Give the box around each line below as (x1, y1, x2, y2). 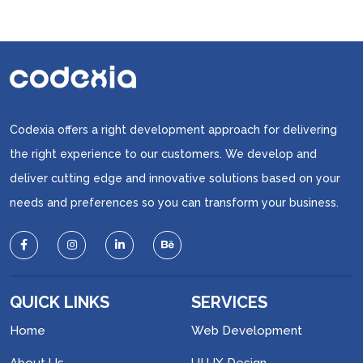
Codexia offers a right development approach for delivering (10, 123, 337, 137)
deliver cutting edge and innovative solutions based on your (10, 172, 340, 186)
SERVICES (191, 293, 267, 313)
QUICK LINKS (10, 293, 109, 313)
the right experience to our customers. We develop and (10, 147, 317, 161)
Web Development (191, 323, 302, 339)
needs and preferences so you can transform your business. (10, 196, 339, 210)
